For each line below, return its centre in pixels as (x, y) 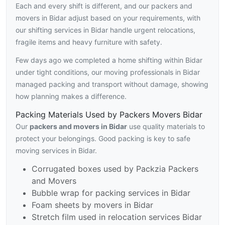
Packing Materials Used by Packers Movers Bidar (109, 115)
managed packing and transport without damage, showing (112, 84)
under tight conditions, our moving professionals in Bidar (108, 72)
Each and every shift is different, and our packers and (104, 6)
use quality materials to (166, 127)
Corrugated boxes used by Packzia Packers (115, 169)
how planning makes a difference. (71, 96)
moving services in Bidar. (56, 151)
